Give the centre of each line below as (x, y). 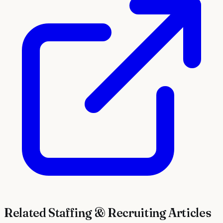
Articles (189, 213)
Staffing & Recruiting (107, 213)
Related (26, 213)
